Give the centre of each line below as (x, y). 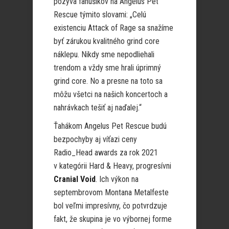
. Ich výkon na (117, 179)
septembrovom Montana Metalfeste (111, 193)
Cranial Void (75, 179)
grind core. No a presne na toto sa (108, 81)
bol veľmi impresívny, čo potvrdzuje (110, 206)
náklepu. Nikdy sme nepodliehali (104, 55)
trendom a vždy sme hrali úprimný (107, 68)
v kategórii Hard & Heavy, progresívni (112, 166)
